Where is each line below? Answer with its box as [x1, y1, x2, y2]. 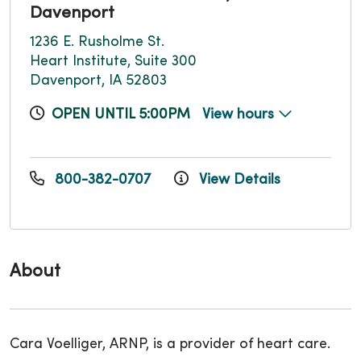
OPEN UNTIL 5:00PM [52, 107, 190, 122]
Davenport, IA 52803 [30, 73, 167, 88]
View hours [202, 107, 278, 122]
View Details [195, 172, 280, 187]
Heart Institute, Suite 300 [30, 54, 197, 68]
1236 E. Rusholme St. [30, 35, 164, 49]
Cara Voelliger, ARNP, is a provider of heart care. [10, 337, 330, 351]
